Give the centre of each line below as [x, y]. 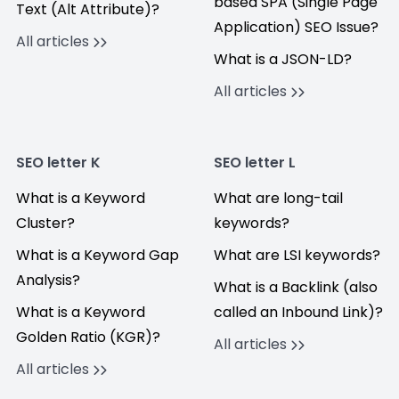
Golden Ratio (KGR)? [88, 337]
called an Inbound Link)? [298, 312]
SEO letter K [58, 163]
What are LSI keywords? [297, 255]
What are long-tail [278, 198]
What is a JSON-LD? [283, 59]
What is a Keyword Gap [98, 255]
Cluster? [45, 223]
